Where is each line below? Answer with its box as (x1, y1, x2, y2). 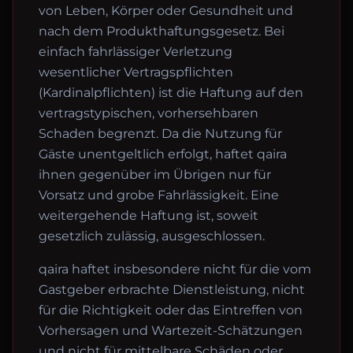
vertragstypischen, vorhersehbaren (39, 106, 258, 121)
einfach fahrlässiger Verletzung (39, 44, 232, 59)
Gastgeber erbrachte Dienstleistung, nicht (39, 282, 305, 297)
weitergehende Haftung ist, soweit (39, 208, 258, 223)
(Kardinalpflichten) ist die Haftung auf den (39, 85, 303, 100)
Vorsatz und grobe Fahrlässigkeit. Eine (39, 188, 279, 203)
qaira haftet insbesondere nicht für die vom (39, 262, 311, 277)
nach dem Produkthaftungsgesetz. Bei (39, 24, 284, 39)
